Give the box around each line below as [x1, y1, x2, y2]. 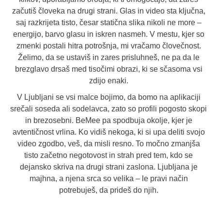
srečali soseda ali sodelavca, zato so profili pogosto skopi [10, 104, 207, 113]
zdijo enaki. [89, 76, 128, 85]
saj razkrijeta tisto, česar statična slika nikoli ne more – [15, 18, 201, 27]
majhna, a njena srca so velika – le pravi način [29, 174, 188, 183]
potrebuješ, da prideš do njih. [59, 186, 158, 194]
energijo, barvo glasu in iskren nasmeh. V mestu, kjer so [13, 30, 204, 38]
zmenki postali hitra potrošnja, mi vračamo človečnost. [16, 41, 201, 50]
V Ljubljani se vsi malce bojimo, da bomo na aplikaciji [16, 93, 201, 101]
